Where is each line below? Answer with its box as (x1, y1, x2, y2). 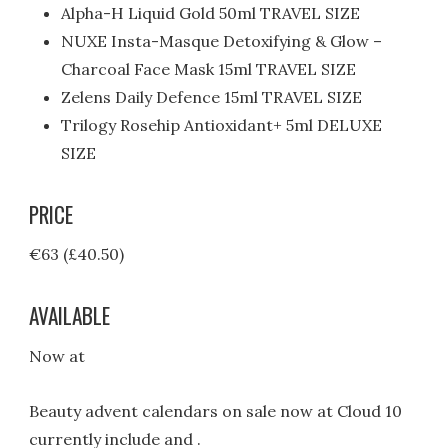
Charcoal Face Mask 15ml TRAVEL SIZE (61, 58, 357, 79)
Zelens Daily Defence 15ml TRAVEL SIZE (61, 86, 363, 107)
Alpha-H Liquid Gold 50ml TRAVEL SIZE (61, 2, 361, 23)
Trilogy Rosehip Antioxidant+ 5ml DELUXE (61, 114, 383, 135)
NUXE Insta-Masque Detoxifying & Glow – (61, 30, 383, 51)
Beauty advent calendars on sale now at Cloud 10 (29, 401, 403, 422)
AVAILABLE (29, 300, 111, 332)
